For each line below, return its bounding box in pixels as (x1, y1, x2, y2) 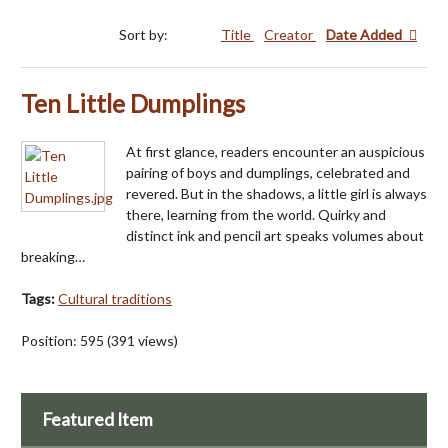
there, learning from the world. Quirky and (126, 206, 386, 224)
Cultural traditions (58, 290, 172, 308)
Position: (21, 332, 80, 350)
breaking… (21, 248, 85, 266)
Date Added (326, 26, 405, 44)
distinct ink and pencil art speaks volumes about (126, 227, 424, 245)
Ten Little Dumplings (21, 89, 245, 119)
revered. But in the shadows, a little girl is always (126, 185, 427, 203)
